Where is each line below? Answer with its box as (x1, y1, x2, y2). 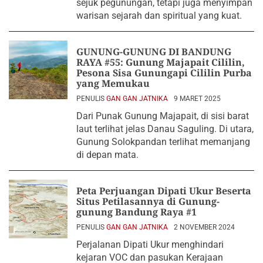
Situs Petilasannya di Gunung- (76, 195, 220, 208)
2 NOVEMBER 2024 (174, 223, 235, 231)
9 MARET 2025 (174, 95, 221, 103)
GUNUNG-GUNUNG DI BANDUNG (76, 45, 231, 58)
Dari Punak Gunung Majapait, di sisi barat (76, 110, 249, 122)
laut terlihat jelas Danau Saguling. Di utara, (76, 123, 254, 134)
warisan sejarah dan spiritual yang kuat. (76, 10, 242, 21)
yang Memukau (76, 77, 150, 90)
